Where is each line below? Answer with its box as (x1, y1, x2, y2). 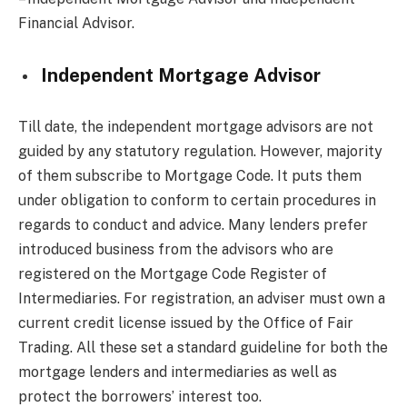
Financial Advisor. (18, 15, 134, 33)
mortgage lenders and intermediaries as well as (18, 363, 337, 382)
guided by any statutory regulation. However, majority (18, 143, 382, 161)
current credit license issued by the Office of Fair (18, 314, 353, 333)
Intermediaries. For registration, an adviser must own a (18, 290, 385, 308)
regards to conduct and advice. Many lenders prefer (18, 216, 368, 234)
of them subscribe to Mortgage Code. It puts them (18, 167, 362, 185)
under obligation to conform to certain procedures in (18, 192, 376, 210)
